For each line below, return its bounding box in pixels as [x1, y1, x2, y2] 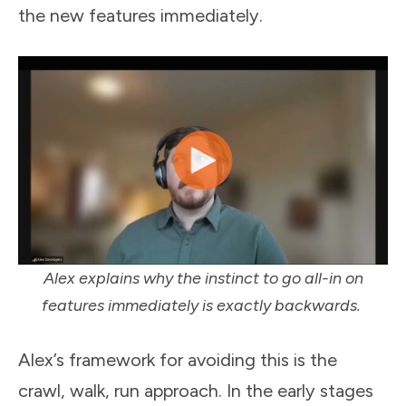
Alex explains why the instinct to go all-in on [43, 267, 363, 288]
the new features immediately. [18, 5, 263, 27]
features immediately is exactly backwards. [42, 295, 364, 315]
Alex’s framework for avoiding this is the [18, 348, 337, 371]
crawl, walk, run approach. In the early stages [18, 379, 373, 401]
